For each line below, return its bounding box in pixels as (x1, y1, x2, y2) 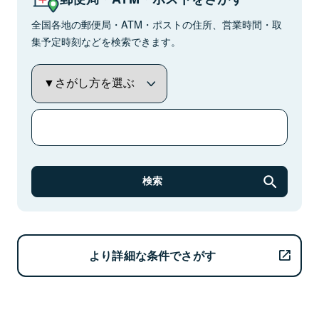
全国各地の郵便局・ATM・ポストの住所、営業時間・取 (31, 16, 282, 31)
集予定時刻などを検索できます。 (31, 33, 181, 48)
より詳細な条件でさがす (88, 247, 216, 263)
